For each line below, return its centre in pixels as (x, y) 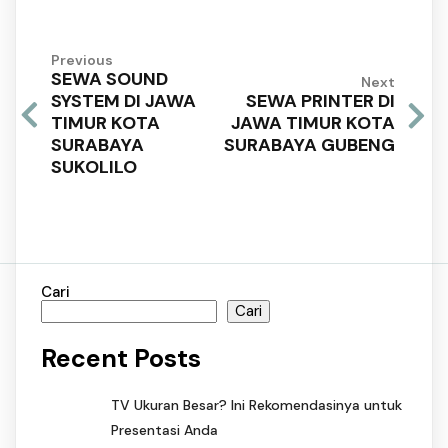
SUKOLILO (94, 166)
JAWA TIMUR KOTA (313, 123)
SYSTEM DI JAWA (123, 100)
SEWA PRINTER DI (320, 101)
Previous (82, 59)
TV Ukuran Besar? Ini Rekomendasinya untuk (256, 405)
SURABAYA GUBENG (309, 145)
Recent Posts (121, 359)
